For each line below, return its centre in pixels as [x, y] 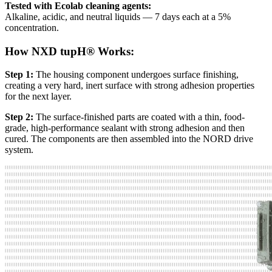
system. [19, 150]
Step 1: [19, 75]
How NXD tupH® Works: [70, 51]
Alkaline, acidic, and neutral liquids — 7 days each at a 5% [118, 16]
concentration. [32, 27]
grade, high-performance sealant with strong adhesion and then [125, 128]
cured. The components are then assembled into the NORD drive [129, 139]
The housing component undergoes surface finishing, [136, 75]
